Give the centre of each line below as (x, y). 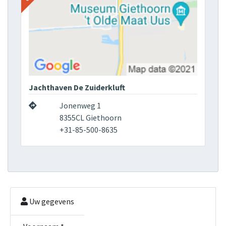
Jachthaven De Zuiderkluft (77, 88)
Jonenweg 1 (80, 106)
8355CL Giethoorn (90, 118)
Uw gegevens (51, 202)
